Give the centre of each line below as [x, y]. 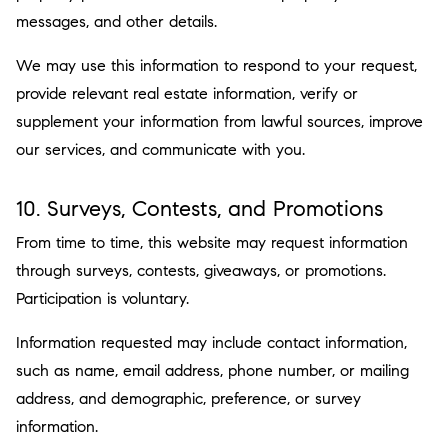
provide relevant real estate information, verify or [187, 93]
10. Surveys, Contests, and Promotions [199, 208]
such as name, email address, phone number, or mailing [212, 370]
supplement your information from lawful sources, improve [219, 121]
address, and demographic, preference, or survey [188, 398]
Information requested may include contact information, [211, 342]
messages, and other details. [116, 21]
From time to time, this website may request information [212, 242]
